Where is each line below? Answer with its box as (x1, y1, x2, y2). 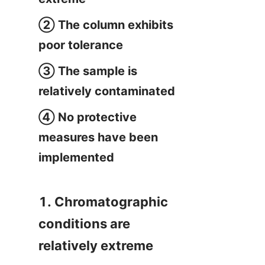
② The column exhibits (38, 17, 173, 32)
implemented (38, 150, 114, 164)
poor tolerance (38, 37, 123, 52)
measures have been (38, 130, 158, 144)
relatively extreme (38, 237, 153, 253)
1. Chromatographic (38, 193, 168, 209)
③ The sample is (38, 63, 137, 78)
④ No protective (38, 109, 137, 124)
